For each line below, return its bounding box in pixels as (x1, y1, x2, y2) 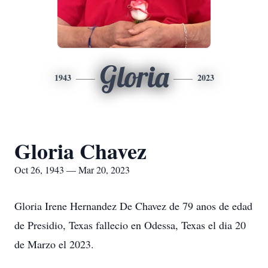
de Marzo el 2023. (14, 237, 94, 251)
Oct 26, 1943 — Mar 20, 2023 (14, 163, 130, 176)
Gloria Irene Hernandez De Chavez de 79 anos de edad (14, 199, 252, 213)
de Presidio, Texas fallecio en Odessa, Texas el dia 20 (14, 218, 246, 232)
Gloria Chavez (14, 135, 147, 166)
